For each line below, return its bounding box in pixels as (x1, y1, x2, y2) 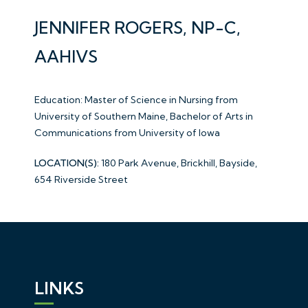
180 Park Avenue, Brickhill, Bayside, (101, 157, 257, 170)
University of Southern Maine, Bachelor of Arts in (34, 110, 253, 123)
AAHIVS (34, 46, 98, 67)
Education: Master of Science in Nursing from (34, 93, 238, 107)
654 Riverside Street (34, 173, 128, 186)
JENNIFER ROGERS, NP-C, (34, 17, 241, 38)
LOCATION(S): (34, 157, 99, 170)
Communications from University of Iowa (34, 126, 220, 140)
